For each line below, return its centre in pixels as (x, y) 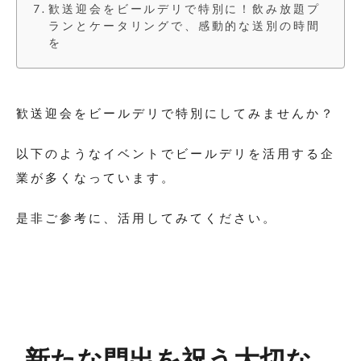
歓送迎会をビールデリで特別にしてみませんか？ (176, 112)
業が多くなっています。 (96, 177)
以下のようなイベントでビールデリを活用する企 (176, 153)
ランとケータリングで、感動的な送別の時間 (185, 25)
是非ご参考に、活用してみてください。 (147, 217)
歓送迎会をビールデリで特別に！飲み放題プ (185, 8)
